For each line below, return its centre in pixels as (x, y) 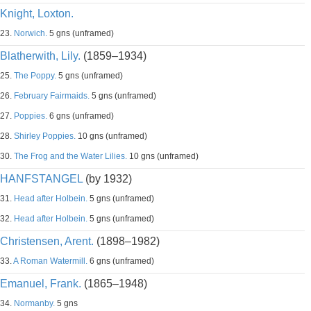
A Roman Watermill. (50, 261)
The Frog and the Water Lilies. (70, 156)
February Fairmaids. (52, 96)
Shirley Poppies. (45, 136)
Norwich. (31, 33)
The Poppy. (35, 76)
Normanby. (34, 303)
